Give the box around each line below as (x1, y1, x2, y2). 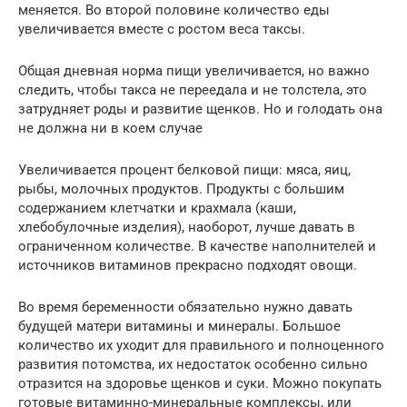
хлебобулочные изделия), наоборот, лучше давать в (18, 218, 355, 235)
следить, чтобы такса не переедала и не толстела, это (18, 81, 367, 98)
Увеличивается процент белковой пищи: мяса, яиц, (18, 161, 351, 178)
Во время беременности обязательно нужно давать (18, 298, 352, 315)
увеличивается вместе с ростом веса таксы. (18, 20, 305, 37)
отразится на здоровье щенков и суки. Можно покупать (18, 374, 382, 392)
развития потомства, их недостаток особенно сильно (18, 355, 368, 372)
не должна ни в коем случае (18, 119, 203, 136)
